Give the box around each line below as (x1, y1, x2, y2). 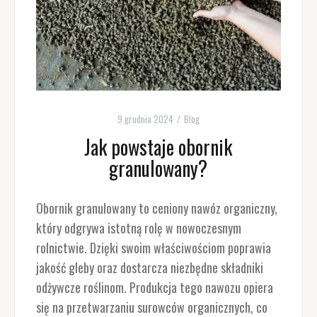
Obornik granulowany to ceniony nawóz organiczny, (35, 198, 277, 217)
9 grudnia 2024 (117, 111, 173, 126)
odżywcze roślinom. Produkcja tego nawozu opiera (35, 277, 273, 296)
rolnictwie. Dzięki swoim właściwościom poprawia (35, 238, 271, 257)
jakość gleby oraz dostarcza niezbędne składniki (35, 258, 263, 277)
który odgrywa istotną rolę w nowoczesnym (35, 218, 241, 237)
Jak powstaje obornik (84, 132, 233, 161)
